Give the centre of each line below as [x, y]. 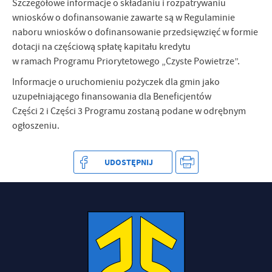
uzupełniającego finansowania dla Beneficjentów [113, 97]
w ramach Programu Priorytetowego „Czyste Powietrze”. [126, 62]
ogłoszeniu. [37, 126]
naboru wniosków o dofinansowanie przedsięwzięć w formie [135, 32]
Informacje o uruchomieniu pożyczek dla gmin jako [116, 82]
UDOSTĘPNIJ [129, 162]
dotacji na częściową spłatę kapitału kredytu [101, 47]
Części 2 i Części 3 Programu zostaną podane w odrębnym [129, 111]
